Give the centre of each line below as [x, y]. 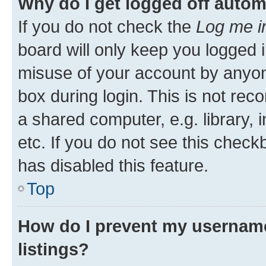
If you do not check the [107, 26]
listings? [53, 249]
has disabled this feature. [113, 165]
